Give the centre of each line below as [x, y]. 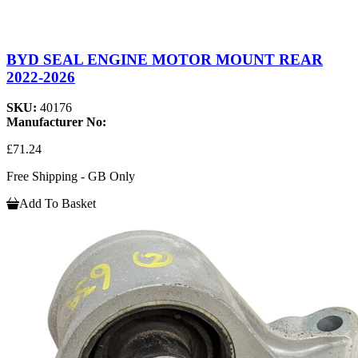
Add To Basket [58, 204]
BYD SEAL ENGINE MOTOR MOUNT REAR [165, 59]
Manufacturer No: [56, 122]
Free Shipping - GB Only [71, 177]
